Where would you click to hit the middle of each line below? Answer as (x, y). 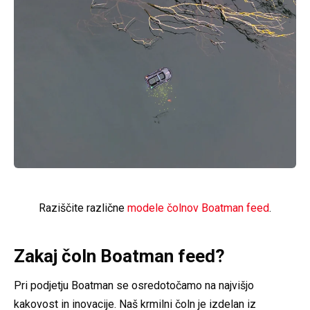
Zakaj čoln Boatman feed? (119, 256)
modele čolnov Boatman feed (198, 208)
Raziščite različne (83, 208)
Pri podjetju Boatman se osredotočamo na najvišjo (134, 285)
